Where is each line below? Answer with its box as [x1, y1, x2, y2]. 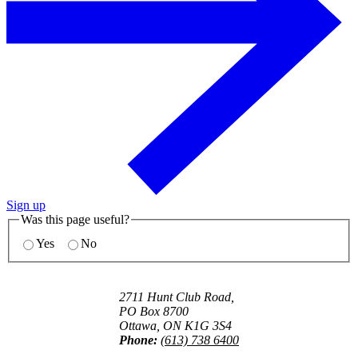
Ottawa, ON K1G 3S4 [119, 319, 232, 333]
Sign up [6, 198, 46, 213]
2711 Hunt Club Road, [119, 290, 234, 304]
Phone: [119, 333, 157, 348]
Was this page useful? [21, 213, 129, 227]
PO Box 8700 [119, 304, 189, 319]
